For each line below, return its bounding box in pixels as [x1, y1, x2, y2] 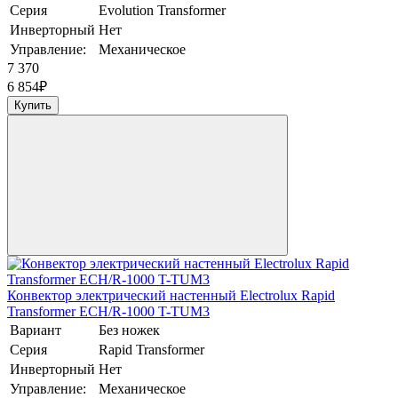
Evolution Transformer [99, 3, 226, 19]
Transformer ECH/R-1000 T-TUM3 [7, 304, 210, 320]
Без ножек [99, 322, 160, 338]
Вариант [10, 322, 61, 338]
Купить [14, 99, 52, 113]
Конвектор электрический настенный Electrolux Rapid [7, 288, 335, 304]
